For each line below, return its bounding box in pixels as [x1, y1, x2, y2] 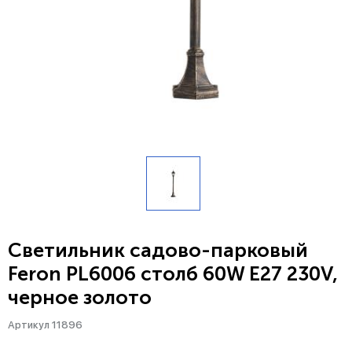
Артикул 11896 [8, 319, 82, 332]
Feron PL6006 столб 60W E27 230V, [8, 262, 338, 287]
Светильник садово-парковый [8, 238, 308, 263]
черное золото [8, 285, 152, 310]
